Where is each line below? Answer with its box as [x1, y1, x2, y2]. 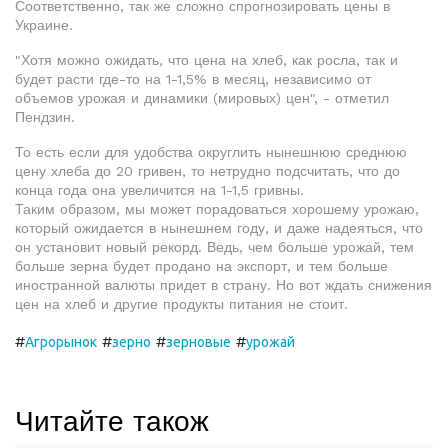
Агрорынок [25, 334, 97, 350]
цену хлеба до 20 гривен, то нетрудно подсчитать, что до [15, 163, 400, 179]
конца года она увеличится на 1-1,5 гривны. [15, 182, 304, 198]
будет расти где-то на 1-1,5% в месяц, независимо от [15, 71, 371, 87]
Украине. [15, 17, 73, 33]
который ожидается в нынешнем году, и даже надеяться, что [15, 220, 423, 236]
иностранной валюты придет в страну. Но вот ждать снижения [15, 277, 432, 293]
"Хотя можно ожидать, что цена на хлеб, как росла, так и [15, 52, 398, 68]
